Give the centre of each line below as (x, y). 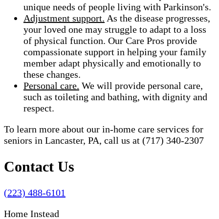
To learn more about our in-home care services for (104, 129)
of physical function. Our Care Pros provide (110, 40)
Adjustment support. (64, 18)
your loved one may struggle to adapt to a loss (115, 29)
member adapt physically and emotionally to (112, 63)
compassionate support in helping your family (115, 52)
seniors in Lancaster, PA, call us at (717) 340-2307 (104, 140)
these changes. (52, 74)
